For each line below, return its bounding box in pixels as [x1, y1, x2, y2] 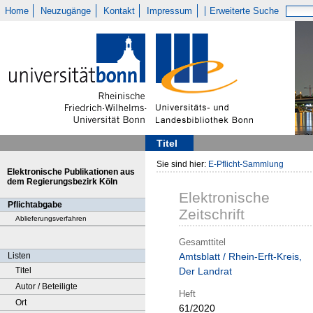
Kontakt [103, 6, 135, 16]
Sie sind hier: [156, 159, 208, 169]
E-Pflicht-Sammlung [208, 159, 284, 169]
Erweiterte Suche [210, 6, 279, 16]
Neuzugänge [41, 6, 92, 16]
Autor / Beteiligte [15, 282, 78, 291]
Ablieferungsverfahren [15, 214, 87, 222]
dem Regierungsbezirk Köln [7, 177, 117, 187]
